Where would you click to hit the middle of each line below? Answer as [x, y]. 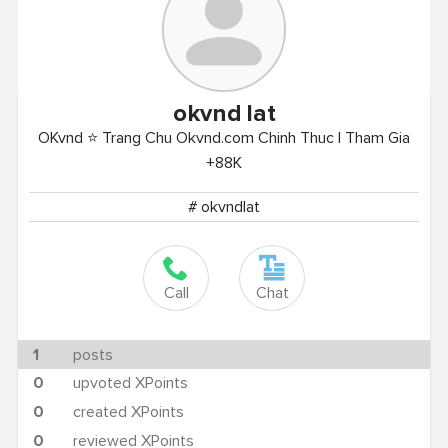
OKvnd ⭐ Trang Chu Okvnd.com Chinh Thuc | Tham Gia [224, 137]
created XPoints [128, 412]
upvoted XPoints [130, 383]
